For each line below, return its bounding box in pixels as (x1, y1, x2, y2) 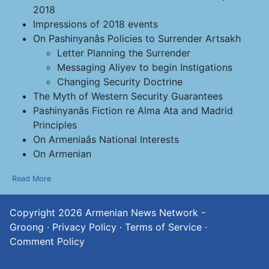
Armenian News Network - (85, 207, 205, 219)
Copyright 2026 (10, 207, 85, 219)
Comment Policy (10, 235, 85, 247)
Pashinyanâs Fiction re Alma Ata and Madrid (33, 104, 233, 116)
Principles (33, 119, 77, 131)
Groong (10, 221, 44, 233)
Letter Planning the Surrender (57, 47, 190, 59)
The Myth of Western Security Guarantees (33, 90, 223, 102)
